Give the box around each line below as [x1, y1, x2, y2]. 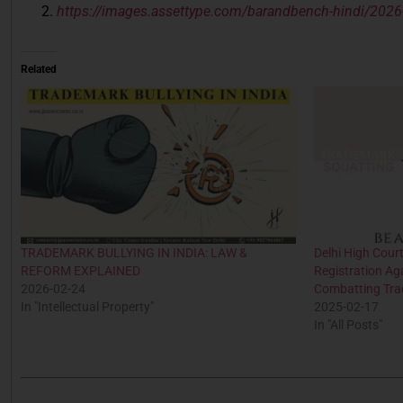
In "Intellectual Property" [21, 299, 154, 314]
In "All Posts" [314, 317, 383, 332]
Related [21, 62, 57, 76]
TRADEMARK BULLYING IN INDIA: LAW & [21, 245, 247, 260]
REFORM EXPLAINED [21, 263, 140, 278]
